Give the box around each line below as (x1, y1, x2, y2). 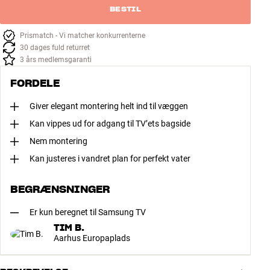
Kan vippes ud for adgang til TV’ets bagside (30, 119, 190, 129)
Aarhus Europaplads (54, 233, 130, 243)
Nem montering (30, 136, 87, 146)
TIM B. (54, 222, 84, 234)
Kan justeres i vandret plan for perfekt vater (30, 154, 190, 164)
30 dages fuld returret (20, 43, 90, 52)
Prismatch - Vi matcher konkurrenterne (20, 31, 145, 40)
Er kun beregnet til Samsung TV (30, 207, 146, 218)
